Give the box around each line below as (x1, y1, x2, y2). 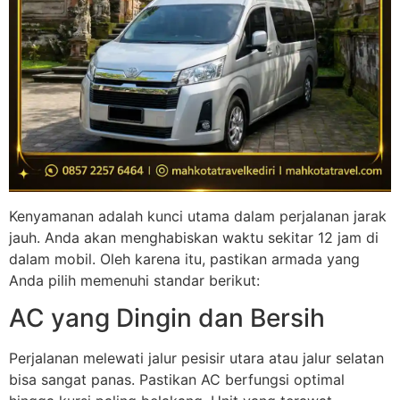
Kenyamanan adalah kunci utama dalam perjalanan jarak (9, 206, 387, 225)
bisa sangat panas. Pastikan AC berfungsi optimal (9, 371, 345, 389)
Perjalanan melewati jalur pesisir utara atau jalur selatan (9, 349, 384, 368)
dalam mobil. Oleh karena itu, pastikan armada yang (9, 249, 360, 268)
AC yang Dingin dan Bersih (9, 303, 325, 334)
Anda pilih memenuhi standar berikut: (9, 271, 260, 289)
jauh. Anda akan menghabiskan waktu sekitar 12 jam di (9, 228, 379, 246)
